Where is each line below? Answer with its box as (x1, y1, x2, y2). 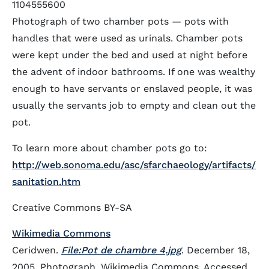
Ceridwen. (12, 244, 61, 256)
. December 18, (181, 244, 250, 256)
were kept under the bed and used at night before (12, 49, 247, 61)
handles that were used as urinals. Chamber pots (12, 32, 243, 44)
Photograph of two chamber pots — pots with (12, 16, 229, 28)
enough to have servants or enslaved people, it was (12, 83, 252, 95)
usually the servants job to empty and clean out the (12, 100, 256, 112)
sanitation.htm (12, 176, 80, 188)
